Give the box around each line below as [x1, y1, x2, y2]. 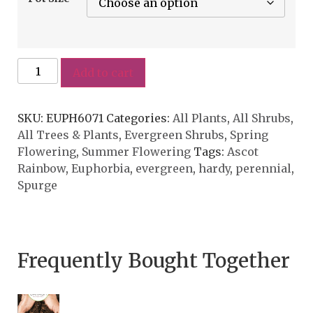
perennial [235, 161, 291, 176]
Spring [230, 128, 268, 143]
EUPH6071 [46, 111, 103, 126]
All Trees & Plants [17, 128, 119, 143]
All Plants [173, 111, 227, 126]
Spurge [17, 178, 57, 193]
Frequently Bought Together [17, 248, 290, 274]
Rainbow [17, 161, 66, 176]
